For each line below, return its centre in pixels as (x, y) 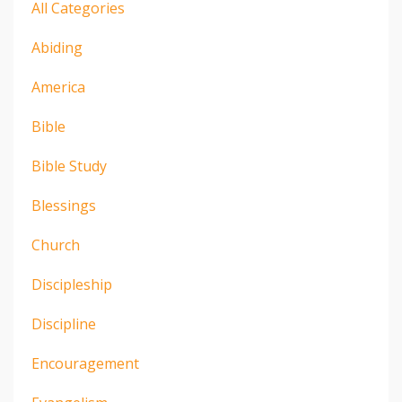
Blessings (64, 205)
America (58, 87)
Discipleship (72, 284)
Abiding (57, 47)
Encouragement (85, 363)
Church (56, 245)
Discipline (64, 323)
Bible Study (69, 166)
